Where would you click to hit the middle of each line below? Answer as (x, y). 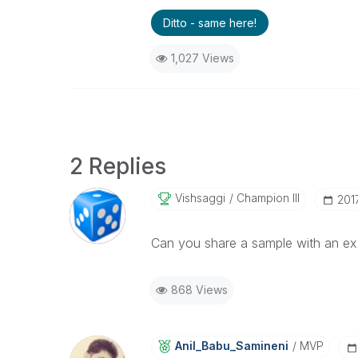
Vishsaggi (200, 198)
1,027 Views (202, 58)
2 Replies (118, 166)
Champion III (266, 198)
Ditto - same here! (209, 23)
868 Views (199, 290)
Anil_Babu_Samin (223, 346)
